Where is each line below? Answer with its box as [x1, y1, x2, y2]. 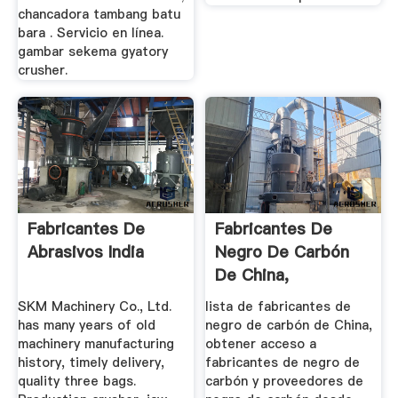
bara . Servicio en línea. [17, 23, 163, 42]
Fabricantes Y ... [215, 287, 341, 310]
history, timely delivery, [17, 353, 164, 371]
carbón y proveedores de [205, 371, 364, 390]
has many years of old [17, 315, 155, 334]
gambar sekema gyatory [17, 42, 168, 60]
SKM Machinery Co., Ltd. [17, 297, 171, 315]
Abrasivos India [27, 241, 144, 264]
